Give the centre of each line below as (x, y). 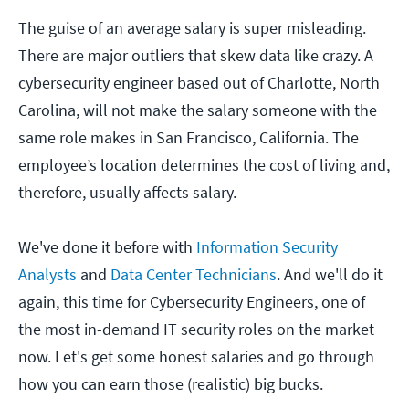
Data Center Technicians (194, 275)
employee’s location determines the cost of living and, (204, 165)
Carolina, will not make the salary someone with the (198, 110)
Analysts (47, 275)
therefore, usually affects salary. (127, 193)
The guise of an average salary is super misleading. (192, 28)
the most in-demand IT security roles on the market (196, 330)
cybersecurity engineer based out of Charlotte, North (199, 83)
